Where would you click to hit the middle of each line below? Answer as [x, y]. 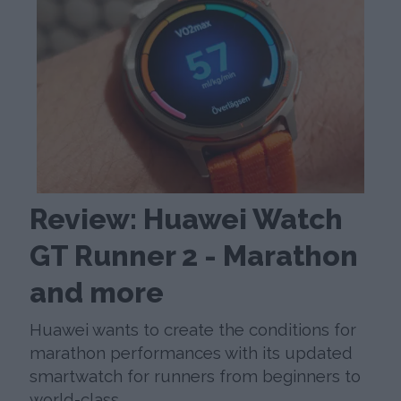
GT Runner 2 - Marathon [194, 255]
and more [97, 292]
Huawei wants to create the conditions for [193, 330]
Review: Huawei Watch [187, 218]
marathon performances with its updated [192, 353]
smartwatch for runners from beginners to [196, 376]
